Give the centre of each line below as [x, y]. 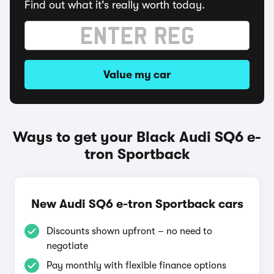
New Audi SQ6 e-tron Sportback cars [137, 204]
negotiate [67, 246]
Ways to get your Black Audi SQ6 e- [137, 137]
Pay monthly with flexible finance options [136, 265]
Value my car [137, 75]
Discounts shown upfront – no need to [129, 231]
